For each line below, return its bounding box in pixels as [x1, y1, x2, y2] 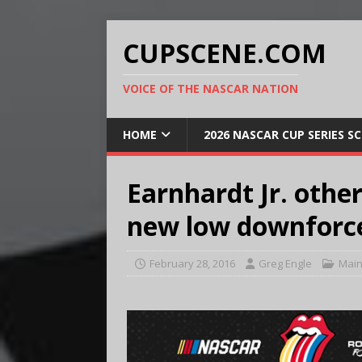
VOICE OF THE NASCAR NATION [123, 81, 298, 96]
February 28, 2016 [149, 256, 235, 271]
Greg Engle [259, 256, 312, 271]
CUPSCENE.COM [123, 36, 326, 70]
